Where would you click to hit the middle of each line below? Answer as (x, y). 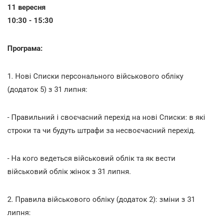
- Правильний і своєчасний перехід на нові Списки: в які (106, 117)
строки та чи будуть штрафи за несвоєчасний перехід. (101, 130)
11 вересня (26, 7)
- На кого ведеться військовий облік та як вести (91, 158)
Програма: (25, 48)
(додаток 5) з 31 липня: (47, 89)
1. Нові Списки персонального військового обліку (95, 76)
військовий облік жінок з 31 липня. (69, 171)
